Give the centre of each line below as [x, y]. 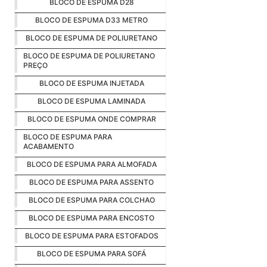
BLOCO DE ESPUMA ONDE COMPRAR [91, 119]
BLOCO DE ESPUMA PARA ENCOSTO [91, 218]
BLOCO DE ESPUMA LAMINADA [91, 101]
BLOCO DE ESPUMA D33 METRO [91, 20]
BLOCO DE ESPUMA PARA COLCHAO [91, 200]
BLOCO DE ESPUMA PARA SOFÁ [91, 254]
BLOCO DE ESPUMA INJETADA [91, 83]
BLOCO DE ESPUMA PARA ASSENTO [91, 182]
